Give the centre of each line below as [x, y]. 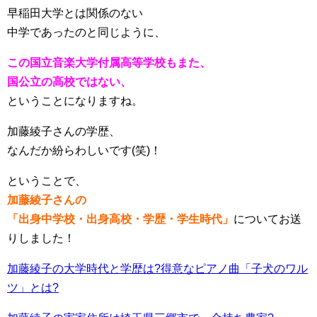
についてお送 [267, 219]
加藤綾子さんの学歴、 [64, 131]
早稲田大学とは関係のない [75, 13]
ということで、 [47, 180]
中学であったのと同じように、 [86, 32]
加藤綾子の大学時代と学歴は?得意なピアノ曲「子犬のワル [157, 268]
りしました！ [41, 238]
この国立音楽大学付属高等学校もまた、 [109, 62]
